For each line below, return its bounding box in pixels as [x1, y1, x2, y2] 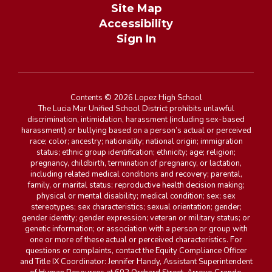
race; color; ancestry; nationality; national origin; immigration [29, 136, 243, 147]
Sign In [116, 32, 156, 46]
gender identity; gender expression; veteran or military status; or [22, 212, 250, 223]
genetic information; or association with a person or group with [24, 223, 248, 234]
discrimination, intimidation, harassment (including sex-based [27, 114, 245, 125]
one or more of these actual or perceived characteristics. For [30, 234, 242, 245]
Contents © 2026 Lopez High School [70, 92, 202, 103]
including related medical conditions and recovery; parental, [30, 169, 242, 180]
